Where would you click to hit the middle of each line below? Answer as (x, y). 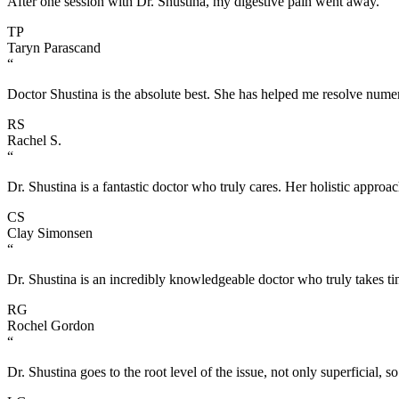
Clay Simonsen (50, 232)
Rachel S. (34, 140)
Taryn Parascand (54, 47)
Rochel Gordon (51, 325)
